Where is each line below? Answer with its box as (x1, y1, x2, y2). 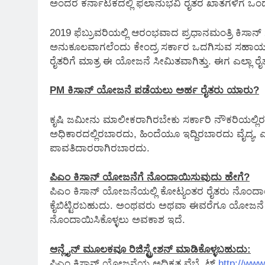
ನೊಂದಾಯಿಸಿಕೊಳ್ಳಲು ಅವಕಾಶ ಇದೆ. (50, 214, 185, 225)
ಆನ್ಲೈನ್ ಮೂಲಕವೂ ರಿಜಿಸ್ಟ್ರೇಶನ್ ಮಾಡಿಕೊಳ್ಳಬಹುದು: (50, 243, 251, 255)
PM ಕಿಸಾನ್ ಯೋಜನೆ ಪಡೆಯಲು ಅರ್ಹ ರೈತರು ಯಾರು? (50, 85, 259, 96)
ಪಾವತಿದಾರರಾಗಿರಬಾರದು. (50, 142, 150, 154)
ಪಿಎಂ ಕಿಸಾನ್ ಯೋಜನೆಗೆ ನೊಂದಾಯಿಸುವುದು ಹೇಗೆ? (50, 172, 250, 183)
